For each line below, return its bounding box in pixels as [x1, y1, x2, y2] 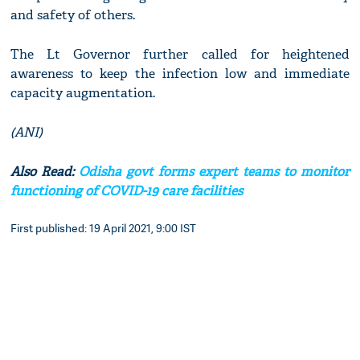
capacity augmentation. [10, 84, 156, 102]
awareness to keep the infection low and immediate [10, 65, 350, 83]
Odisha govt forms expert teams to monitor [79, 163, 350, 181]
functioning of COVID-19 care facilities [10, 182, 243, 200]
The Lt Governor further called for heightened [10, 46, 350, 63]
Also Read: [10, 163, 80, 181]
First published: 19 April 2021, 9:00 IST [10, 220, 197, 236]
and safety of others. [10, 6, 136, 24]
